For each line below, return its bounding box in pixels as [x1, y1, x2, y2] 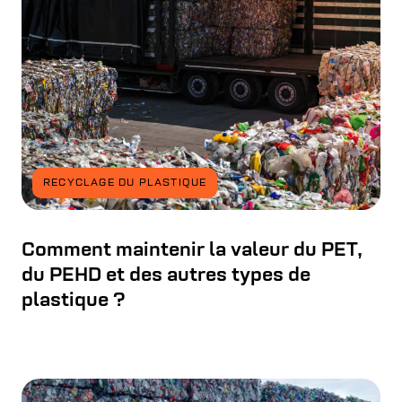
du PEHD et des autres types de [22, 266, 310, 287]
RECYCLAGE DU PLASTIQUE [43, 178, 207, 189]
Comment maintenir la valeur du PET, [22, 240, 362, 262]
